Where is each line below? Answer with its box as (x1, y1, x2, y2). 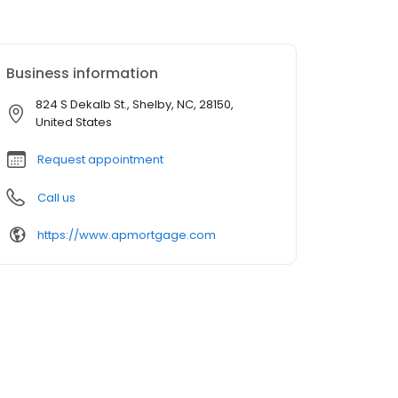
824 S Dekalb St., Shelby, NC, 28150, (36, 96, 234, 114)
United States (36, 114, 112, 131)
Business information (6, 63, 158, 84)
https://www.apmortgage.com (37, 226, 216, 243)
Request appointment (37, 151, 163, 169)
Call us (37, 189, 76, 207)
